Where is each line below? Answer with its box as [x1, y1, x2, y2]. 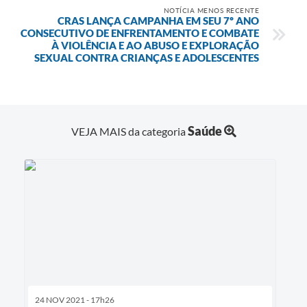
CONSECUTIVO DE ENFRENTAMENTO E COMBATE [21, 26, 259, 39]
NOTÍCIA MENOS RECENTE [163, 5, 259, 14]
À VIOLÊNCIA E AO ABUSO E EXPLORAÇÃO [51, 38, 259, 51]
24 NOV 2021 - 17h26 [35, 294, 114, 305]
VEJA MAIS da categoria [71, 124, 188, 138]
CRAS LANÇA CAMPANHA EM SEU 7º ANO [58, 14, 259, 27]
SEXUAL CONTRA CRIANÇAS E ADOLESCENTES [34, 51, 259, 64]
